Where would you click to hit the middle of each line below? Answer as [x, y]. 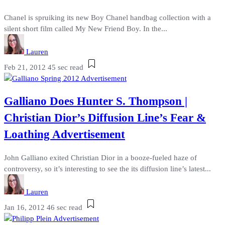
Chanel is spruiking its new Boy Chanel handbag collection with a [107, 17]
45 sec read [66, 67]
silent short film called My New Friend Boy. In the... [86, 28]
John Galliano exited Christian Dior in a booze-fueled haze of [100, 157]
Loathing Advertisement [65, 135]
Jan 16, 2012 [24, 207]
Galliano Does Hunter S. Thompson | [96, 101]
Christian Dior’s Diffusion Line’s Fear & [105, 118]
